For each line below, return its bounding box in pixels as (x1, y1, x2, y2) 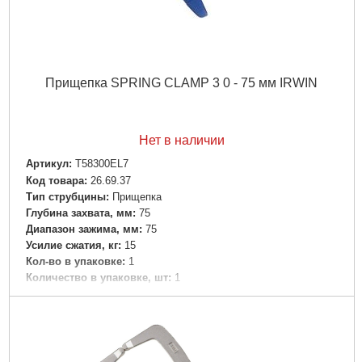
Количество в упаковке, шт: (25, 271, 171, 284)
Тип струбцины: (25, 190, 109, 203)
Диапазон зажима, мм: (25, 222, 142, 235)
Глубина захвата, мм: (25, 206, 136, 219)
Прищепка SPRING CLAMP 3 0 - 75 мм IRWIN (45, 76, 318, 90)
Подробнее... (142, 303, 221, 318)
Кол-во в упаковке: (25, 255, 125, 267)
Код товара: (25, 174, 87, 187)
